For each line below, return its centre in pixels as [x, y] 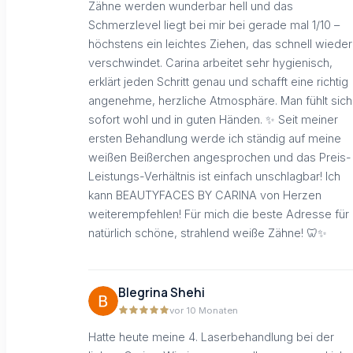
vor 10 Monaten [204, 311]
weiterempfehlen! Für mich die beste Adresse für [219, 214]
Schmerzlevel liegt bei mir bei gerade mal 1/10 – [214, 24]
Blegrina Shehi [162, 293]
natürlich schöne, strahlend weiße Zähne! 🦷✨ [208, 232]
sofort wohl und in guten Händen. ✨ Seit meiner [213, 119]
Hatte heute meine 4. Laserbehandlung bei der [211, 336]
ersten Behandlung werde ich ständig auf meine [215, 138]
